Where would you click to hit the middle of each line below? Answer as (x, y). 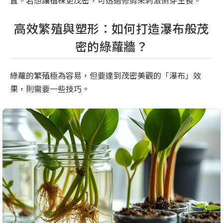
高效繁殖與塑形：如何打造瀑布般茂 (111, 28)
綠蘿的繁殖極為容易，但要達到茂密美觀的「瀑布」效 (106, 75)
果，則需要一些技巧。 (50, 89)
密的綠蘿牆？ (111, 46)
